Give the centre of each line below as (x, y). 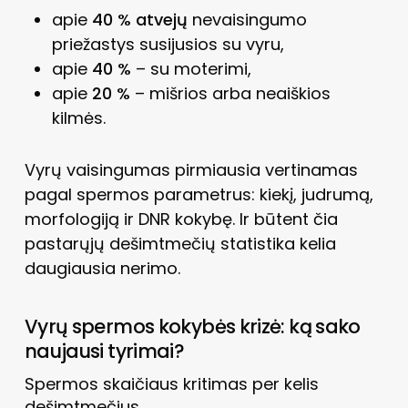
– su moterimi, (191, 68)
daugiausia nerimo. (102, 268)
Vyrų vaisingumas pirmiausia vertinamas (191, 169)
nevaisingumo (247, 19)
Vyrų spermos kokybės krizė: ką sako (192, 326)
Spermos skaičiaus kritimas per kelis (171, 383)
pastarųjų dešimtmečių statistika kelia (180, 243)
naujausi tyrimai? (104, 351)
